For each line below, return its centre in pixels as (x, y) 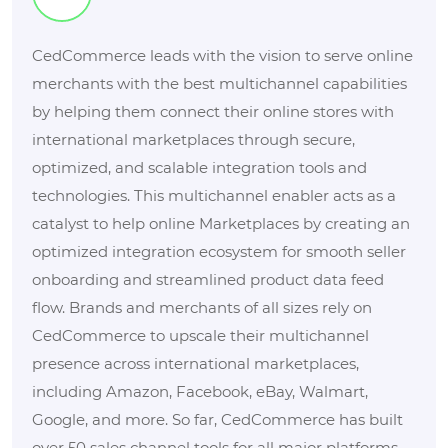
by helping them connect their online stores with (213, 111)
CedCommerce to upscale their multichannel (200, 335)
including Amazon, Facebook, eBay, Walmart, (200, 391)
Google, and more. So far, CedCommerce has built (217, 419)
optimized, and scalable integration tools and (199, 167)
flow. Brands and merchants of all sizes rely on (202, 307)
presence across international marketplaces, (195, 363)
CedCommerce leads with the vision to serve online (222, 55)
